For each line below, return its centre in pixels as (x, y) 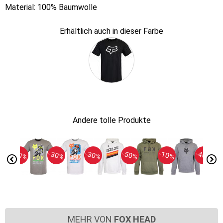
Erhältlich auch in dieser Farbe (111, 31)
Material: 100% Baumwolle (51, 7)
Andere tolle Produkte (111, 120)
